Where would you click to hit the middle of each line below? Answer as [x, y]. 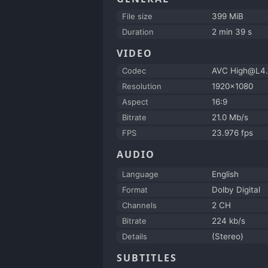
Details [135, 236]
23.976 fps [232, 133]
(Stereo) [228, 236]
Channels [139, 205]
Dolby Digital [236, 189]
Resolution [142, 86]
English [225, 174]
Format [135, 189]
